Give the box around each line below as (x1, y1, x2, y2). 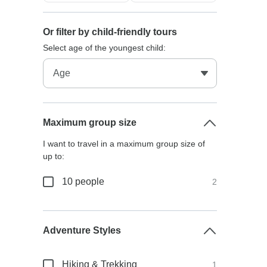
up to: (43, 151, 65, 161)
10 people (62, 176, 105, 187)
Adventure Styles (43, 225, 122, 235)
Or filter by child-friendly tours (43, 27, 178, 37)
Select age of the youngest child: (43, 43, 166, 52)
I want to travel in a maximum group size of (43, 139, 206, 148)
